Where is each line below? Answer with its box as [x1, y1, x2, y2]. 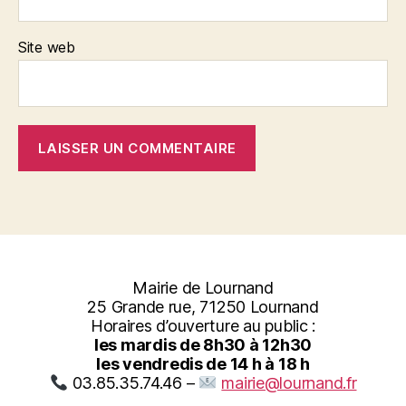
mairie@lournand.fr [221, 373, 357, 392]
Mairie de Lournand [132, 278, 274, 297]
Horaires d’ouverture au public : [90, 316, 316, 335]
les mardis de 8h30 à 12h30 [94, 335, 312, 354]
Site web [18, 38, 75, 56]
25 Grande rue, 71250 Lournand [87, 297, 319, 316]
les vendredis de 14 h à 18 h [96, 354, 310, 373]
